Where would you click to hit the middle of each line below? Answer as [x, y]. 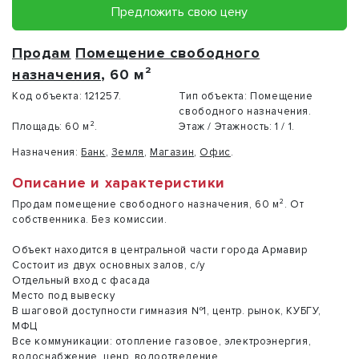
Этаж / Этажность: [226, 126]
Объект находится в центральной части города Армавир [160, 250]
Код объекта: [47, 96]
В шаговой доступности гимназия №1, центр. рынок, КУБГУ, [167, 311]
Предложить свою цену [179, 12]
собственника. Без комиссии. [90, 219]
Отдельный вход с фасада [81, 280]
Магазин [172, 152]
